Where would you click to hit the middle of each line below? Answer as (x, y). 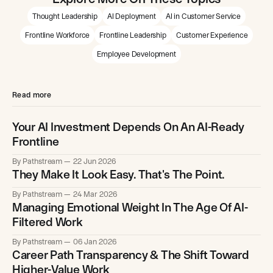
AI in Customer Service (203, 16)
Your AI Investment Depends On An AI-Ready (129, 127)
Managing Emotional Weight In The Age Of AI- (130, 207)
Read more (32, 95)
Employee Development (136, 54)
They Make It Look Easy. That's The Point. (119, 175)
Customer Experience (212, 35)
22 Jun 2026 (94, 161)
